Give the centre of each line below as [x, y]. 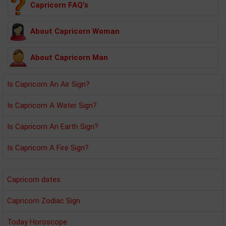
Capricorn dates [34, 179]
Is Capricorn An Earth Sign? [53, 126]
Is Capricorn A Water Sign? [52, 105]
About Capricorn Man [69, 57]
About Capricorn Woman [75, 31]
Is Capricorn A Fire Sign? [48, 148]
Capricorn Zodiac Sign [44, 201]
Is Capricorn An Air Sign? [48, 84]
